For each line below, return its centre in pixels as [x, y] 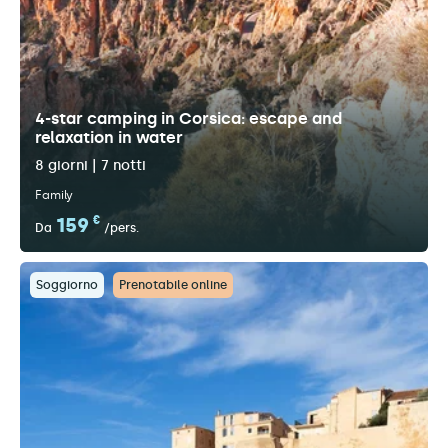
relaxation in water [109, 137]
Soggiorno [67, 285]
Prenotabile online [173, 285]
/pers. [121, 228]
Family [54, 195]
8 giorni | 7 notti [90, 165]
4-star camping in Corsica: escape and [188, 118]
